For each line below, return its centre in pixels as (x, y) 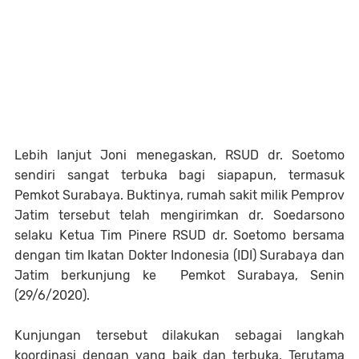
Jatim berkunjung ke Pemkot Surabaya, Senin (179, 276)
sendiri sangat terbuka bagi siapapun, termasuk (179, 175)
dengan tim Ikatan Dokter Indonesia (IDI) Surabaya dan (179, 256)
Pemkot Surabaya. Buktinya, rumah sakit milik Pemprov (179, 196)
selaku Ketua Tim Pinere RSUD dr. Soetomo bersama (179, 236)
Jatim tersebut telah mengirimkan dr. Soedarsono (179, 216)
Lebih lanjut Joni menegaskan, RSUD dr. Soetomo (179, 155)
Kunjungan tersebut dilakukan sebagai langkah (179, 336)
